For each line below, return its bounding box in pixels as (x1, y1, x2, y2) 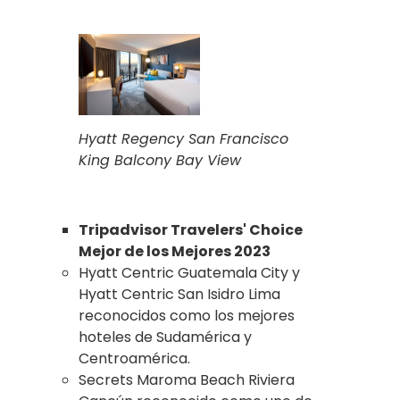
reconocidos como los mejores (79, 304, 295, 326)
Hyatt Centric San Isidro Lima (79, 283, 280, 304)
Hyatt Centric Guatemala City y (79, 262, 300, 283)
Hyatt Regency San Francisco (79, 128, 288, 149)
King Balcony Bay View (79, 149, 241, 171)
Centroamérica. (79, 347, 190, 369)
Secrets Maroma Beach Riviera (79, 369, 295, 390)
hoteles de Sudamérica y (79, 326, 252, 347)
